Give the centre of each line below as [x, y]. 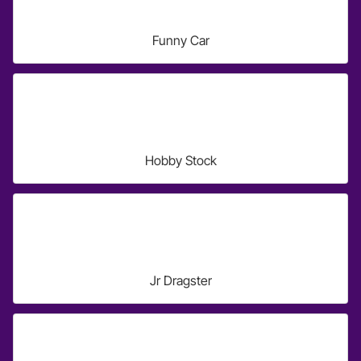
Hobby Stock [180, 160]
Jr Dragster [180, 280]
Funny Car [180, 40]
